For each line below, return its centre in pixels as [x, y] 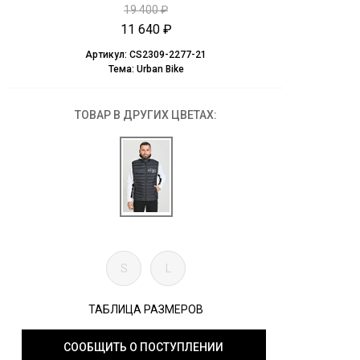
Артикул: [107, 54]
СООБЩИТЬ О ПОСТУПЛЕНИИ [143, 347]
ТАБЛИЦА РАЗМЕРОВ [146, 309]
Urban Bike [160, 69]
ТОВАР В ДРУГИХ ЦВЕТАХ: [146, 115]
